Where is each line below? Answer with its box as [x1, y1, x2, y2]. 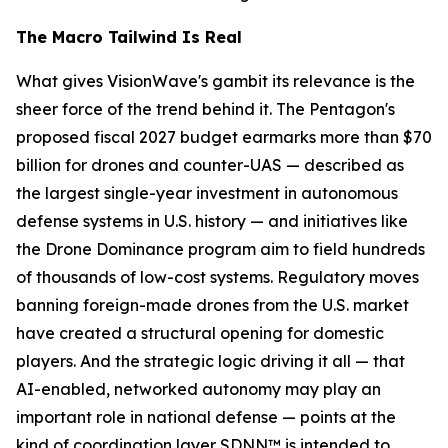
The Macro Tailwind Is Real [16, 27, 242, 47]
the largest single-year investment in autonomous [16, 183, 398, 203]
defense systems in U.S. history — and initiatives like [16, 211, 408, 231]
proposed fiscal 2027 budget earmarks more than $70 [16, 127, 432, 147]
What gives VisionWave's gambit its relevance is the [16, 71, 415, 91]
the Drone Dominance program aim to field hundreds [16, 239, 425, 259]
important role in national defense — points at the [16, 407, 396, 427]
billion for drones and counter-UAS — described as [16, 155, 404, 175]
